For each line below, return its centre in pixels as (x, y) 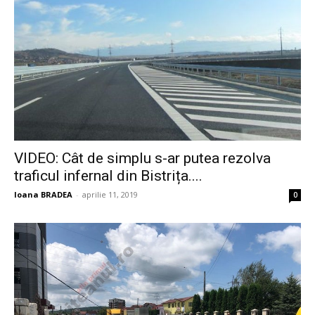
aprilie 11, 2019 (110, 195)
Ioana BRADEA (43, 195)
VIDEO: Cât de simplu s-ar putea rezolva (142, 159)
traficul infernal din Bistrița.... (108, 176)
